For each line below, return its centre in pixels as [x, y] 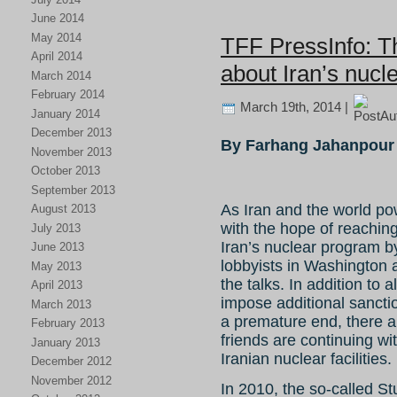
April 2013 [57, 285]
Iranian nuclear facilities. [306, 358]
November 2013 [71, 152]
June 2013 [58, 247]
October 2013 [66, 171]
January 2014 [66, 113]
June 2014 [58, 18]
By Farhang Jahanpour [307, 145]
